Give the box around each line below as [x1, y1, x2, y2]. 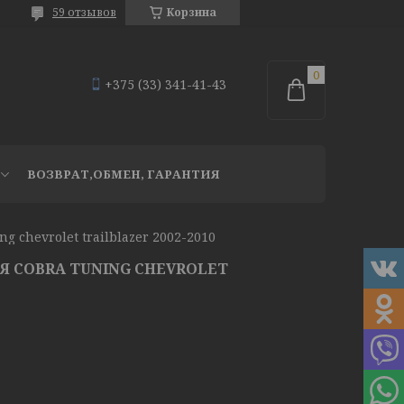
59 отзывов [52, 5, 116, 20]
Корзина [166, 5, 216, 20]
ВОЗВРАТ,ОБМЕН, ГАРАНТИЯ [27, 166, 220, 182]
